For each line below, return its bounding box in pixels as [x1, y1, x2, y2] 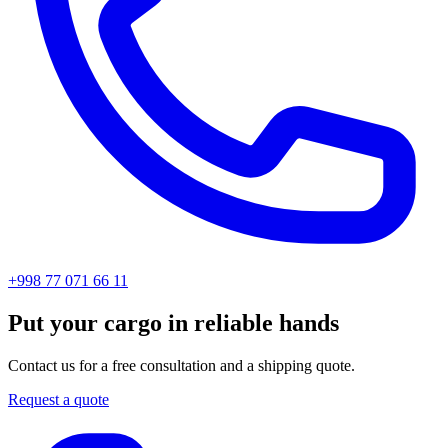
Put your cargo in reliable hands [8, 310, 339, 337]
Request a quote [8, 391, 109, 409]
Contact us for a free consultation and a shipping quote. [8, 357, 355, 375]
